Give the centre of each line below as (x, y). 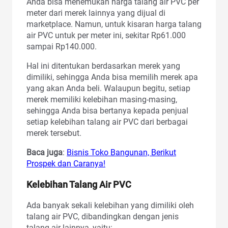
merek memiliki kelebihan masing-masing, (102, 99)
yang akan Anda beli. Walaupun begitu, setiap (108, 88)
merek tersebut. (54, 133)
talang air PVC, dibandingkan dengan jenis (103, 216)
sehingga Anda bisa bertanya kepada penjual (107, 110)
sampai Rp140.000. (63, 46)
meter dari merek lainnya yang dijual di (96, 13)
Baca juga (45, 152)
